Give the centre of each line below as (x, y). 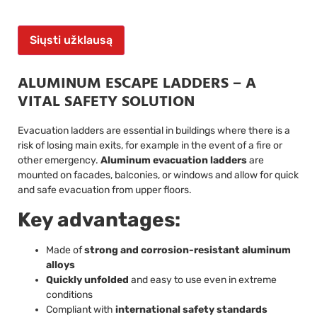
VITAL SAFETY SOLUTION (106, 103)
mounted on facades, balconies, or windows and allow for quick (158, 175)
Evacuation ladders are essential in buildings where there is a (154, 131)
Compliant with (81, 309)
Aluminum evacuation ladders (174, 161)
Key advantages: (99, 219)
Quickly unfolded (87, 279)
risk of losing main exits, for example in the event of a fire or (150, 146)
